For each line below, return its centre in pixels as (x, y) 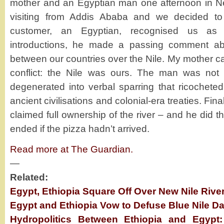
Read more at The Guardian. (71, 149)
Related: (29, 177)
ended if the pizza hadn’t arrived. (80, 129)
